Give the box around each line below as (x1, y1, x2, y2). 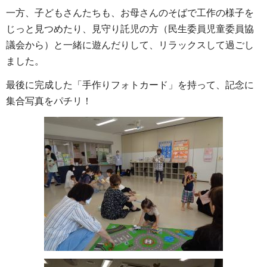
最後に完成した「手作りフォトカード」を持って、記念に (6, 80, 254, 91)
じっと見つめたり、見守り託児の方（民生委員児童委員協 (6, 24, 254, 35)
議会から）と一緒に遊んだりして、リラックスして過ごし (6, 40, 254, 51)
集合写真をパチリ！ (6, 96, 92, 107)
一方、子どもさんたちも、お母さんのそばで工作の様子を (6, 8, 254, 18)
